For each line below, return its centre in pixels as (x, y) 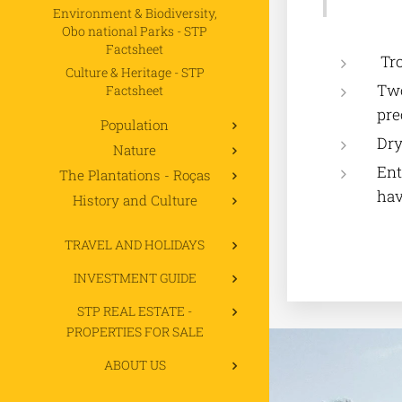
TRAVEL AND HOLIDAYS (135, 244)
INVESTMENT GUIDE (135, 277)
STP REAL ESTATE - (135, 310)
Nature (135, 149)
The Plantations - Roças (135, 175)
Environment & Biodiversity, (135, 13)
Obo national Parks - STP (135, 31)
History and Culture (135, 200)
